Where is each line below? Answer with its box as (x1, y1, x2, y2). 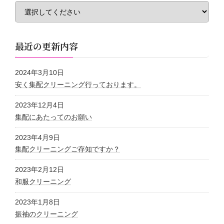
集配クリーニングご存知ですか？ (15, 145, 120, 153)
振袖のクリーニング (15, 210, 78, 218)
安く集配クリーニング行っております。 (15, 80, 141, 88)
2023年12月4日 (15, 100, 64, 109)
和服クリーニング (15, 177, 71, 186)
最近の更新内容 (15, 39, 78, 52)
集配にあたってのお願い (15, 112, 92, 121)
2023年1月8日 (15, 198, 60, 206)
